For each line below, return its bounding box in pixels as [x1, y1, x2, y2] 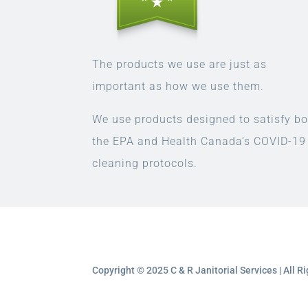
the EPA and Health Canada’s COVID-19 [92, 135, 307, 148]
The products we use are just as [92, 58, 267, 71]
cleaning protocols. [92, 157, 198, 170]
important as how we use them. [92, 80, 265, 93]
